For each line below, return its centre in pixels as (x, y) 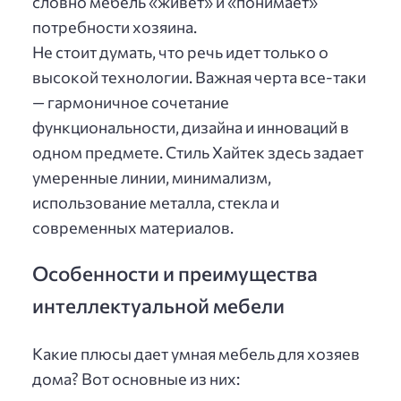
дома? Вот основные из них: (136, 378)
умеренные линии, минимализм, (152, 177)
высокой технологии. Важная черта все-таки (199, 77)
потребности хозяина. (115, 26)
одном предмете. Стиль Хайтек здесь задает (198, 152)
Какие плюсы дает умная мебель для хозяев (196, 353)
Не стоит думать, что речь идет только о (180, 51)
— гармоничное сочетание (131, 102)
